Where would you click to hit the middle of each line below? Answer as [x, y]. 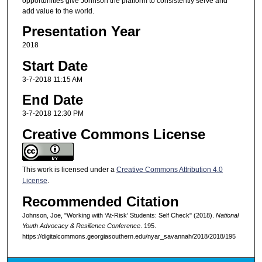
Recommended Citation [100, 201]
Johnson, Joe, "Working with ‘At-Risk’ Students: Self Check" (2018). [119, 215]
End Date [52, 100]
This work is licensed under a [69, 169]
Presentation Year [81, 32]
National [227, 215]
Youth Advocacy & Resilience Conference [81, 225]
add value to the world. [58, 11]
